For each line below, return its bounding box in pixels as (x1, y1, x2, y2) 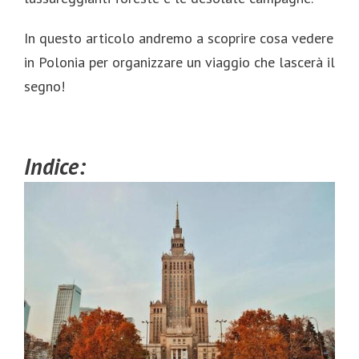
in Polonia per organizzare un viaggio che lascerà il (24, 53, 335, 72)
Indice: (24, 151, 86, 182)
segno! (24, 77, 65, 96)
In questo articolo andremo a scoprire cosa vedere (24, 29, 333, 48)
